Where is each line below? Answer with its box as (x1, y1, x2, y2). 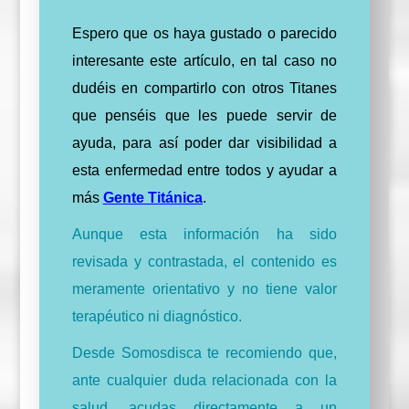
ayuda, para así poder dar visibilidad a (71, 135, 338, 152)
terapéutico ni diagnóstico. (71, 309, 242, 325)
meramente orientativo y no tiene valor (71, 281, 338, 298)
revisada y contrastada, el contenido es (71, 254, 338, 270)
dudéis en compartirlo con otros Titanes (71, 80, 338, 97)
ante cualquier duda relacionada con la (71, 372, 338, 389)
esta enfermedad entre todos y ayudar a (71, 163, 338, 179)
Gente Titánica (102, 190, 203, 206)
